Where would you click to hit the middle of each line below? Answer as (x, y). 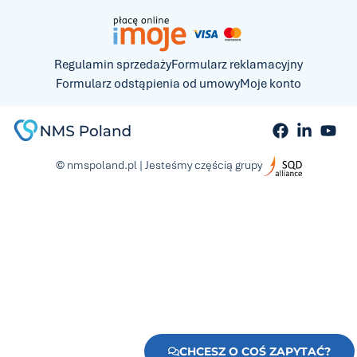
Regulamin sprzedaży (113, 65)
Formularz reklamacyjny (237, 65)
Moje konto (271, 84)
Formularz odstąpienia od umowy (148, 84)
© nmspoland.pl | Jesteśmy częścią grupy (159, 165)
